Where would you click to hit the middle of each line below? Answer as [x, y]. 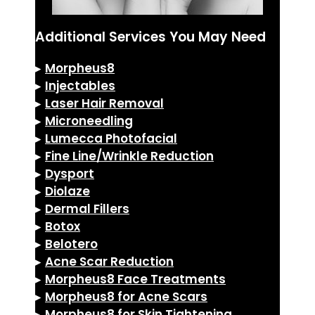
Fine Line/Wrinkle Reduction [129, 156]
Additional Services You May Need [150, 37]
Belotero [71, 244]
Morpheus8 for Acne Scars [126, 296]
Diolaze [67, 191]
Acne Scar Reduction [109, 261]
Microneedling [89, 121]
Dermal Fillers [87, 208]
